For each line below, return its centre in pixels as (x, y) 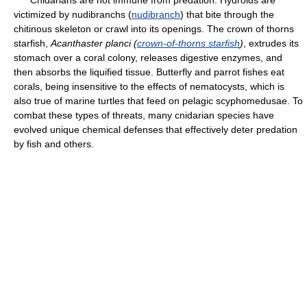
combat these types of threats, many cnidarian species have (144, 115)
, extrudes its (271, 43)
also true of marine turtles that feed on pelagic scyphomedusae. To (158, 101)
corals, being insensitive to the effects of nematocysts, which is (149, 86)
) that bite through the (227, 14)
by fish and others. (54, 144)
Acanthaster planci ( (94, 43)
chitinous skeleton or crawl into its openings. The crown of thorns (154, 29)
